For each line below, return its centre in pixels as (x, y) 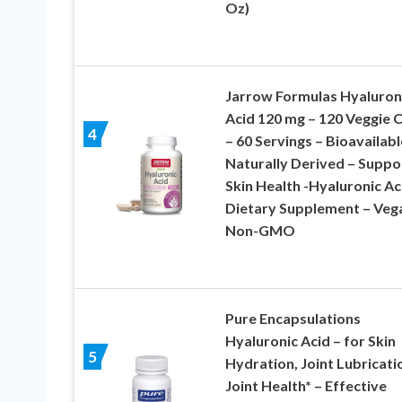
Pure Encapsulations (293, 319)
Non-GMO (260, 231)
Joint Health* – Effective (306, 386)
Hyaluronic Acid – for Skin (310, 341)
